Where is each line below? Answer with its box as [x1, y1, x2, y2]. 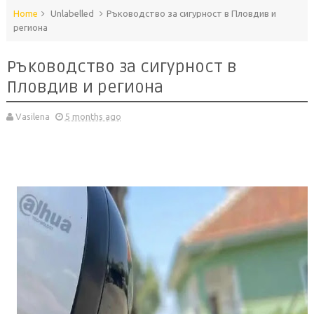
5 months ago [64, 111, 121, 122]
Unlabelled [48, 8, 96, 19]
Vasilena [15, 111, 50, 122]
